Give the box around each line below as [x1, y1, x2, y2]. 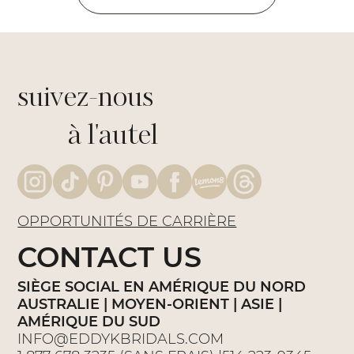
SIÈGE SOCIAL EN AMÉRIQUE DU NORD [17, 278, 307, 296]
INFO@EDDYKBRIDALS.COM [17, 330, 224, 348]
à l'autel [17, 122, 159, 150]
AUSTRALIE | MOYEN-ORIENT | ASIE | [17, 296, 283, 314]
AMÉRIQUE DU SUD [17, 313, 161, 331]
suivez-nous [17, 85, 154, 112]
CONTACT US [17, 240, 202, 275]
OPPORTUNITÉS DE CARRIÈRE [17, 213, 237, 231]
